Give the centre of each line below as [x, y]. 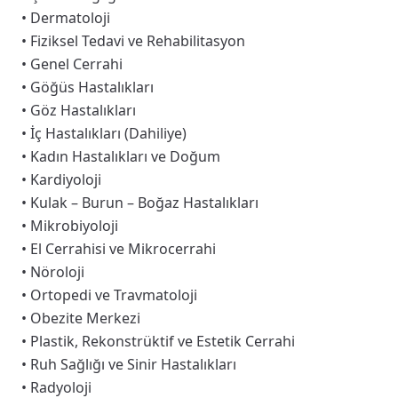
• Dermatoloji [66, 17]
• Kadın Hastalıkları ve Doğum [121, 156]
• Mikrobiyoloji [70, 225]
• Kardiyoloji [61, 179]
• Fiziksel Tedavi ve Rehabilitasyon [133, 40]
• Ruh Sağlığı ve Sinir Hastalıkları [129, 364]
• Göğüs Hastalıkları [88, 87]
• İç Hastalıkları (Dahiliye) [104, 133]
